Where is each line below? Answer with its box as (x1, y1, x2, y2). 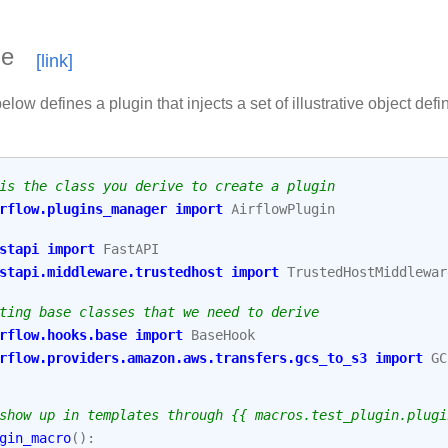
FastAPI (103, 239, 159, 258)
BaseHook (191, 325, 255, 344)
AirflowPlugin (231, 199, 335, 218)
